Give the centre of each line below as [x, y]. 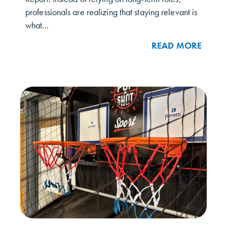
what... [37, 26]
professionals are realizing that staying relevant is [111, 12]
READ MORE [177, 45]
